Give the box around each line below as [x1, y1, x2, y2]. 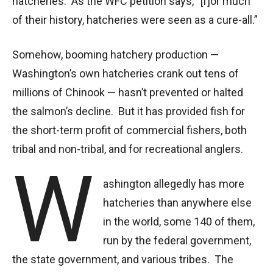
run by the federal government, [103, 233, 252, 247]
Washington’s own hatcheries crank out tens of [12, 66, 239, 80]
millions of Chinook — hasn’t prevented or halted [12, 85, 243, 99]
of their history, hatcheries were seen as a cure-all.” [12, 13, 260, 26]
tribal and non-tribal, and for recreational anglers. [12, 142, 243, 155]
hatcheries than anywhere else [103, 196, 252, 209]
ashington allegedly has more [103, 177, 245, 190]
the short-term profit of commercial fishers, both [12, 123, 247, 136]
